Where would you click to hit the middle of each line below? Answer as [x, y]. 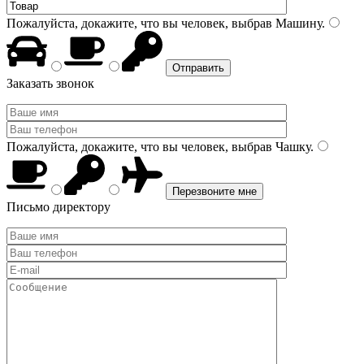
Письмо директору [58, 207]
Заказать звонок [50, 83]
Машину [297, 23]
